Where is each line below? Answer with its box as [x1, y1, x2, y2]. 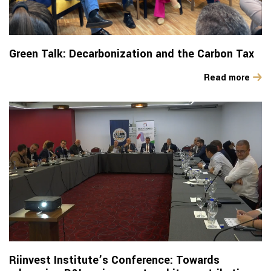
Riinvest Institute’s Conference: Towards [9, 252, 220, 268]
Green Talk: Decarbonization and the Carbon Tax [9, 46, 254, 62]
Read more [204, 71, 250, 85]
